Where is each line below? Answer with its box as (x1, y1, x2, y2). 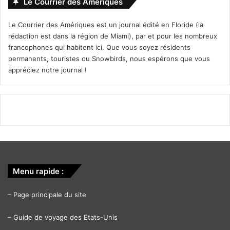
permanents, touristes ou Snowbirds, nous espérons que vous (8, 54, 210, 63)
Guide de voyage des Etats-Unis (13, 213, 118, 221)
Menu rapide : (13, 166, 64, 176)
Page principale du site (13, 190, 86, 199)
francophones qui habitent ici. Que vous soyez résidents (8, 43, 190, 51)
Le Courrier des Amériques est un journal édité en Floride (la (8, 20, 203, 29)
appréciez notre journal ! (8, 65, 87, 74)
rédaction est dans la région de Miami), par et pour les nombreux (8, 31, 217, 40)
